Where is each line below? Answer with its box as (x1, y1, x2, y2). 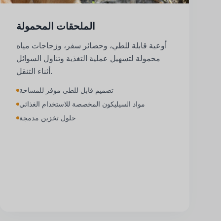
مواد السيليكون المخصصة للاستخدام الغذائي (19, 99, 145, 109)
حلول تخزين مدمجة (19, 112, 76, 122)
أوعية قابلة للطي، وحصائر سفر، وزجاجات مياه (16, 39, 167, 51)
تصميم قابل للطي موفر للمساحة (19, 85, 113, 95)
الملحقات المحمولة (16, 19, 95, 33)
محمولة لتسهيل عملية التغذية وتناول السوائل (16, 52, 160, 64)
